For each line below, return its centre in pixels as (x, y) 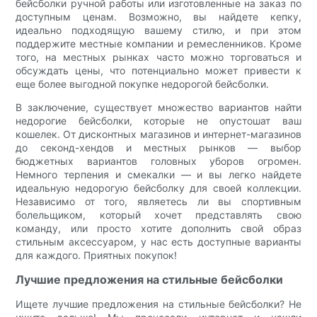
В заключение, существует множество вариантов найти (158, 107)
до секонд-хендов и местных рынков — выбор (158, 147)
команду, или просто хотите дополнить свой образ (158, 228)
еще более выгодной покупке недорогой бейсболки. (143, 83)
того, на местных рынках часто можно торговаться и (158, 57)
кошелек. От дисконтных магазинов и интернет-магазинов (158, 134)
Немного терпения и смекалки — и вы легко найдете (158, 174)
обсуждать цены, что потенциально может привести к (158, 70)
